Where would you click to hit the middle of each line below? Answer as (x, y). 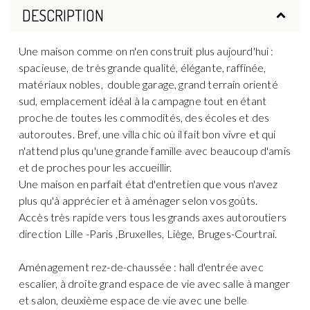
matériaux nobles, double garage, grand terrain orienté (148, 84)
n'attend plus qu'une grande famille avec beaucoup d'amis (155, 150)
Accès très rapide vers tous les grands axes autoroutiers (153, 217)
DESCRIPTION (63, 15)
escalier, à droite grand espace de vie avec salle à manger (155, 283)
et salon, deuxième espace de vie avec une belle (133, 300)
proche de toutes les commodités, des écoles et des (144, 117)
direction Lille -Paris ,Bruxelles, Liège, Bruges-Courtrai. (148, 233)
